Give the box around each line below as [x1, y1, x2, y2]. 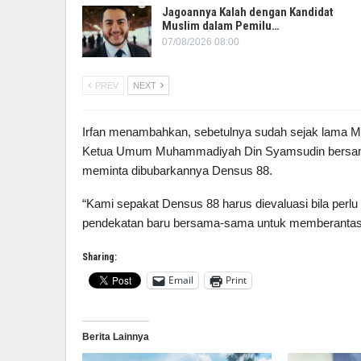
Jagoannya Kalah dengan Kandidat [162, 5, 334, 19]
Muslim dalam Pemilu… [162, 19, 280, 33]
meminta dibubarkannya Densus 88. [82, 163, 272, 177]
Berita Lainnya [82, 330, 149, 342]
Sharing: [82, 251, 117, 263]
